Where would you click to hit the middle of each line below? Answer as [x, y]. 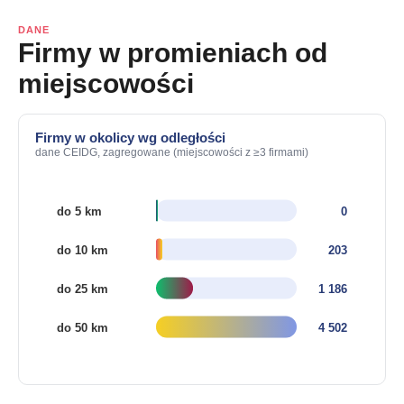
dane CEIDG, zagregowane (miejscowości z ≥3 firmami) [172, 152]
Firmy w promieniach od [173, 53]
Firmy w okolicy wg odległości [130, 138]
